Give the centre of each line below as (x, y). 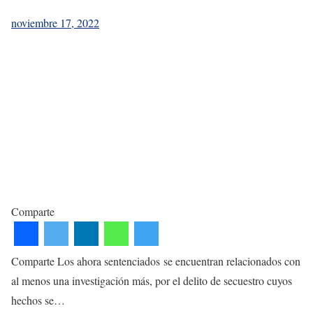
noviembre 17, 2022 (55, 22)
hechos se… (38, 300)
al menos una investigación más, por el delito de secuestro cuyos (152, 280)
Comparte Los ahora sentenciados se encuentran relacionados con (156, 261)
